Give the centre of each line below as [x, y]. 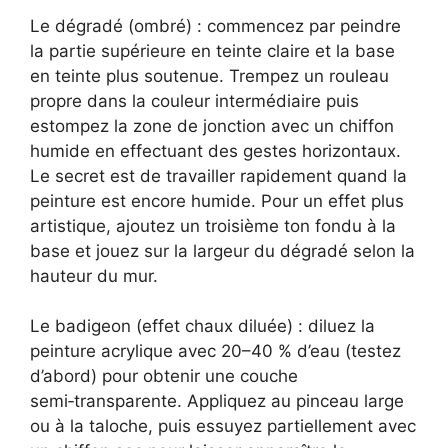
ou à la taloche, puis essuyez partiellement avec [223, 426]
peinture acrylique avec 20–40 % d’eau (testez [215, 351]
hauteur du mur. [94, 275]
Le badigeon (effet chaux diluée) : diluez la [202, 326]
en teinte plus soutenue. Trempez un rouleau [209, 75]
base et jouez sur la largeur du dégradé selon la [222, 250]
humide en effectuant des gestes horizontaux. [215, 150]
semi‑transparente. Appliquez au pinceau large [217, 401]
